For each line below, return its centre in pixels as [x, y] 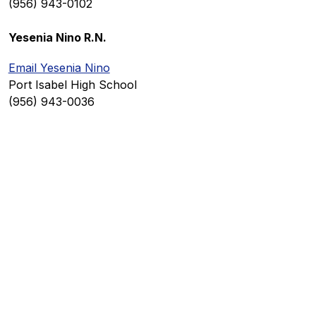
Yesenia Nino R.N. [57, 38]
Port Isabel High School [72, 85]
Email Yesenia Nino [59, 68]
